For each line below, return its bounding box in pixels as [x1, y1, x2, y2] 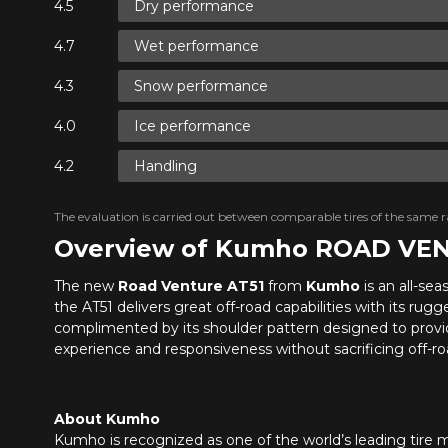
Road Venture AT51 [117, 277, 264, 296]
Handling [133, 156, 197, 175]
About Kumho [53, 410, 160, 429]
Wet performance [133, 36, 259, 55]
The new [53, 277, 118, 296]
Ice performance [133, 116, 251, 135]
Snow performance [133, 76, 268, 95]
